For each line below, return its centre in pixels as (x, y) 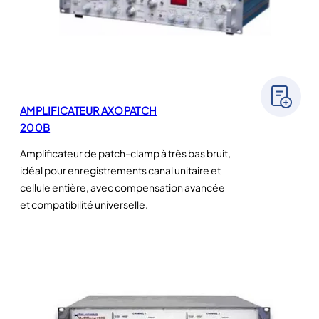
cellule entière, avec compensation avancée (122, 187)
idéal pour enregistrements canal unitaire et (120, 170)
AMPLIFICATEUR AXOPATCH (89, 110)
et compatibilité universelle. (84, 204)
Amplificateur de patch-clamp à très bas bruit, (125, 153)
